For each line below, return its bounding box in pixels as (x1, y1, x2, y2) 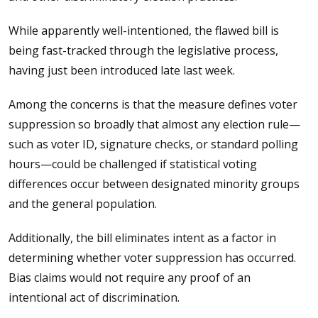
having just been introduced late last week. (9, 62, 235, 78)
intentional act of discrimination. (9, 290, 180, 305)
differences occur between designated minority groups (9, 176, 300, 192)
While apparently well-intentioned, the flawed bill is (9, 23, 279, 38)
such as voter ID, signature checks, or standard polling (9, 136, 298, 152)
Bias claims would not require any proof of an (9, 270, 251, 285)
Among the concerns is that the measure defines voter (9, 97, 297, 112)
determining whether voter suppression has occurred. (9, 250, 296, 265)
